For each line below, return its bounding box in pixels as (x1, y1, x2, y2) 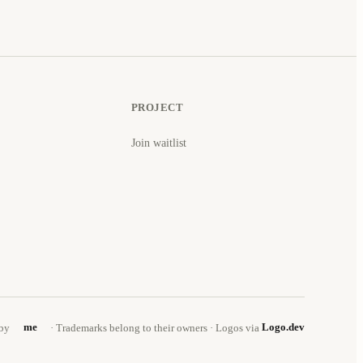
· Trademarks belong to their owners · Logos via (48, 322, 262, 334)
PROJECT (130, 101, 184, 113)
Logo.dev (262, 322, 305, 334)
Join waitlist (130, 136, 186, 149)
